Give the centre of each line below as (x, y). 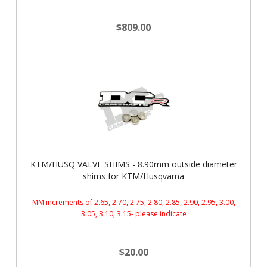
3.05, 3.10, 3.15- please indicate (133, 214)
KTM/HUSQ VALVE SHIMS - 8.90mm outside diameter (133, 164)
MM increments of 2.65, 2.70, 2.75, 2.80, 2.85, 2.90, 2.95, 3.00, (133, 202)
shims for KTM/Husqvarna (133, 176)
